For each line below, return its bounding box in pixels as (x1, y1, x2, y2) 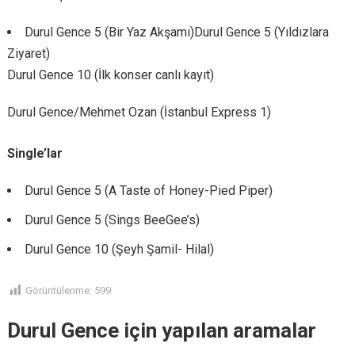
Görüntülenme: (25, 284, 92, 297)
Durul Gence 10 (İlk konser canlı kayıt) (6, 67, 214, 83)
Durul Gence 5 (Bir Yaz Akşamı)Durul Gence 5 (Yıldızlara (24, 25, 329, 40)
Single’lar (6, 146, 63, 162)
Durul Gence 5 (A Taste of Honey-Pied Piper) (24, 183, 273, 199)
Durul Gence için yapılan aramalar (6, 319, 316, 343)
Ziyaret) (6, 46, 50, 62)
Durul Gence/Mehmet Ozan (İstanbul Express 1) (6, 105, 271, 120)
